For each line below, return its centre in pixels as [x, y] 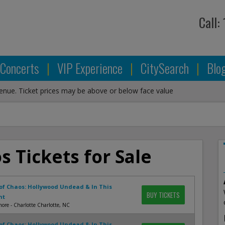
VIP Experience [91, 68]
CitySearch [166, 68]
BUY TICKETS [163, 195]
